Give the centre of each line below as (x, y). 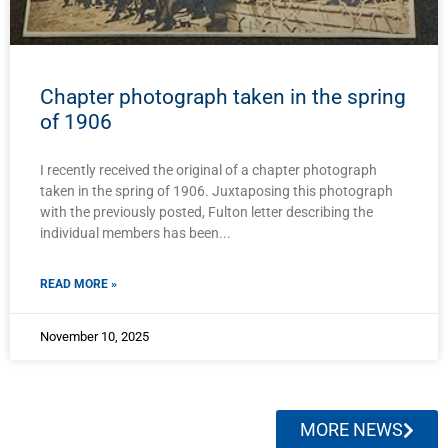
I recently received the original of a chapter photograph (208, 170)
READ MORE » (78, 284)
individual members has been (129, 233)
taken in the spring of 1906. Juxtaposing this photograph (216, 191)
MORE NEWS (351, 430)
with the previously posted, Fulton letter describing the (206, 212)
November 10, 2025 (94, 337)
